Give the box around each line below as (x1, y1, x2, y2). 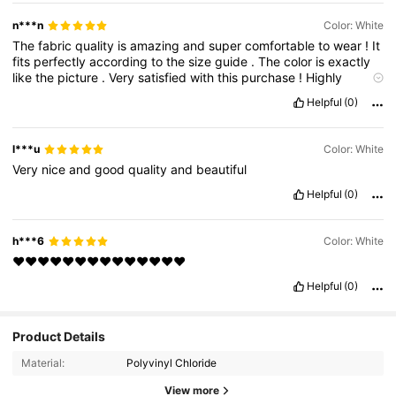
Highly (306, 70, 343, 86)
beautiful (196, 162, 247, 178)
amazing (130, 38, 184, 54)
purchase (241, 70, 300, 86)
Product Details (12, 328, 106, 344)
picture (57, 70, 103, 86)
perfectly (34, 54, 90, 70)
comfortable (245, 38, 319, 54)
